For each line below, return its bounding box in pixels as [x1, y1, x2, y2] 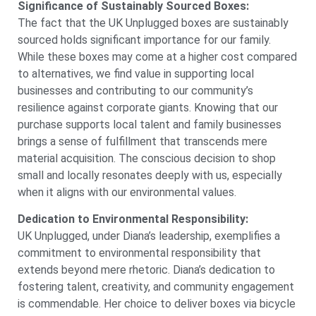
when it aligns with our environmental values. [18, 185, 236, 199]
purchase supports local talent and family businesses [18, 117, 281, 131]
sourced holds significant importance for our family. [18, 32, 271, 47]
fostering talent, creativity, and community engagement [18, 280, 294, 294]
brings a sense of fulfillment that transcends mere [18, 134, 267, 148]
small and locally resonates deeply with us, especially [18, 168, 282, 182]
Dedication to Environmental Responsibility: [18, 212, 248, 226]
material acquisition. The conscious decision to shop [18, 151, 276, 165]
